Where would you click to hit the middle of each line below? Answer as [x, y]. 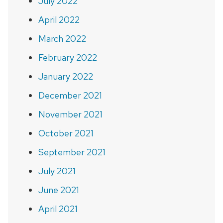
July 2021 [57, 171]
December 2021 [70, 95]
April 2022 [59, 19]
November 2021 [70, 114]
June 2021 [58, 190]
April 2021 [58, 209]
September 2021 [72, 152]
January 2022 [65, 76]
